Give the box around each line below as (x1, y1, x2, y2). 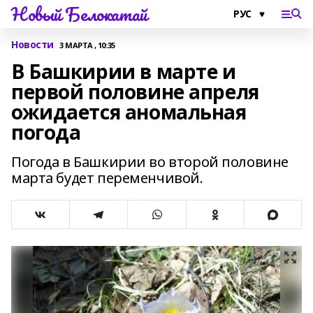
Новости (11, 38, 54, 51)
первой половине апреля (11, 78, 259, 105)
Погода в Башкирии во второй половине (11, 152, 289, 171)
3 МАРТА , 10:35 (59, 39, 115, 50)
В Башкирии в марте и (11, 58, 236, 85)
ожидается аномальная (11, 99, 247, 125)
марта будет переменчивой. (11, 168, 203, 187)
